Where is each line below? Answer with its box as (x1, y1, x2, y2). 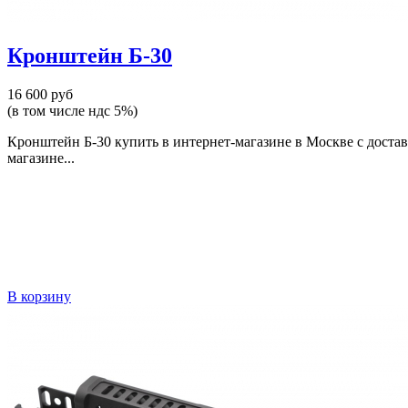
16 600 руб (7, 86, 73, 102)
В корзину (7, 288, 71, 304)
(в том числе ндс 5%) (7, 102, 138, 118)
